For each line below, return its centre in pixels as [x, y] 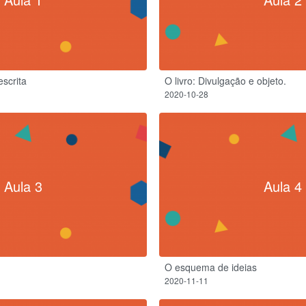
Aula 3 [23, 186]
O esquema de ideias [211, 267]
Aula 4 [283, 186]
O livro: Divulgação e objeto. [225, 81]
